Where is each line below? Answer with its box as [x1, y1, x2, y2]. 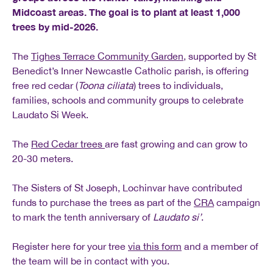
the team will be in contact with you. [12, 255, 169, 266]
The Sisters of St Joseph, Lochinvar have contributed [12, 182, 242, 193]
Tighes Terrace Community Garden [31, 50, 183, 62]
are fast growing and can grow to [105, 138, 247, 149]
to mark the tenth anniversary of [12, 211, 153, 222]
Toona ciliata [78, 79, 133, 91]
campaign [214, 196, 260, 208]
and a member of [182, 240, 258, 252]
